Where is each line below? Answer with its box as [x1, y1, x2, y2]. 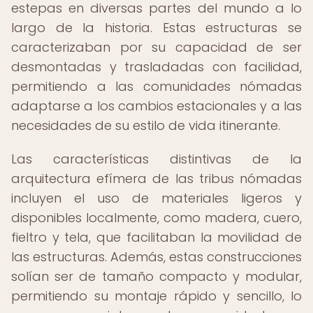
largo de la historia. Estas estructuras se [11, 19, 302, 36]
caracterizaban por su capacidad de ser [11, 38, 302, 56]
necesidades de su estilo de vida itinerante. [11, 117, 280, 134]
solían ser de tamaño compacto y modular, [11, 268, 302, 285]
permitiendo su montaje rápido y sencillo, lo [11, 287, 302, 305]
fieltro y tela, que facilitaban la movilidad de [11, 228, 302, 246]
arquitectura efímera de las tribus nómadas [11, 170, 302, 187]
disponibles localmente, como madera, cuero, [11, 209, 302, 226]
